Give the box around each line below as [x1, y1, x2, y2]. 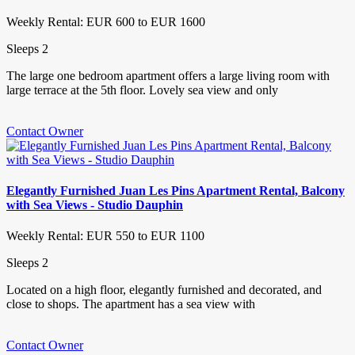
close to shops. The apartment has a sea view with [6, 297, 255, 311]
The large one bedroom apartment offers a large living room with [6, 68, 330, 82]
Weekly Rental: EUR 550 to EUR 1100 [6, 229, 204, 243]
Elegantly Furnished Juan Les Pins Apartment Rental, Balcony [6, 183, 345, 197]
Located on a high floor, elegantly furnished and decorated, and [6, 283, 322, 297]
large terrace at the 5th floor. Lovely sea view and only [6, 82, 278, 97]
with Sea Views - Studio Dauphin [6, 197, 183, 212]
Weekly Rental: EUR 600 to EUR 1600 [6, 14, 205, 29]
